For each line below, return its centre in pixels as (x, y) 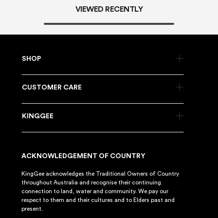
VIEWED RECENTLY (109, 9)
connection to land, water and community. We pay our (95, 191)
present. (32, 209)
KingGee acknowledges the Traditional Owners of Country (100, 174)
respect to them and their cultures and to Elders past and (98, 200)
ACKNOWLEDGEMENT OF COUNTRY (83, 156)
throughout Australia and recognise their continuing (91, 183)
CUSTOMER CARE (52, 88)
